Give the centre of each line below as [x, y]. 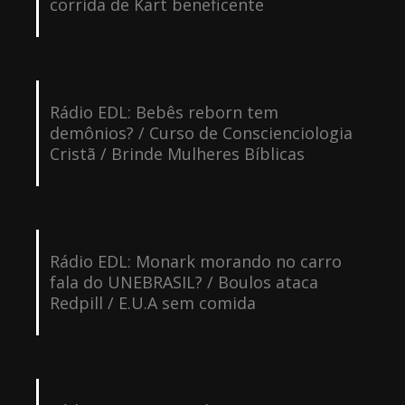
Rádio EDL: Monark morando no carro [195, 261]
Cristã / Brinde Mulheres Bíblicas [177, 153]
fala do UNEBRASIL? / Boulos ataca [184, 282]
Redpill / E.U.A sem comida [152, 302]
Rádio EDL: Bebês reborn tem [164, 112]
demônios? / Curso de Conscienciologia [201, 132]
